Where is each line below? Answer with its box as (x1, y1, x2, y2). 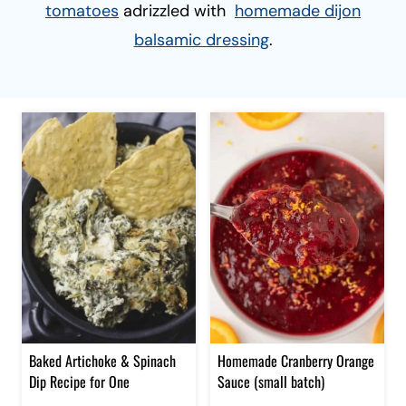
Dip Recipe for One (29, 370, 130, 392)
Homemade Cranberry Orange (217, 349, 374, 372)
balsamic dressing (133, 28, 269, 51)
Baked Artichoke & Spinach (29, 349, 176, 372)
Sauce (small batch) (217, 370, 324, 392)
